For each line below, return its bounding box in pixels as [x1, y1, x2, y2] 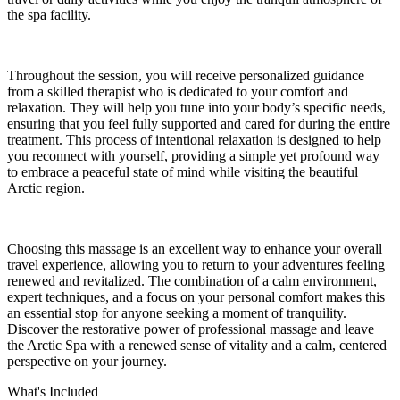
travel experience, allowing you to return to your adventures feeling [7, 256, 385, 272]
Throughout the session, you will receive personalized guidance [7, 67, 364, 83]
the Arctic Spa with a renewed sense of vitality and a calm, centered [7, 337, 387, 353]
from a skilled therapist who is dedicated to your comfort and [7, 83, 348, 99]
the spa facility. [7, 6, 91, 22]
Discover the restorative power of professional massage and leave [7, 321, 374, 337]
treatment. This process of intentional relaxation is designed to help [7, 131, 381, 147]
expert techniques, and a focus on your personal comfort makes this [7, 288, 385, 304]
